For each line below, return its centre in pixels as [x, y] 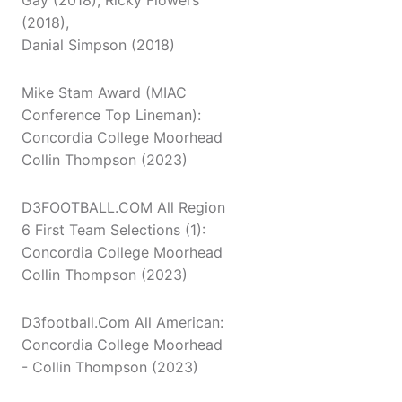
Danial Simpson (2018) [98, 45]
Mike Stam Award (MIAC [104, 93]
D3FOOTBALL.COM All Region [123, 208]
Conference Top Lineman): [111, 115]
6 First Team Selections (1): [114, 230]
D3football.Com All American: [122, 323]
